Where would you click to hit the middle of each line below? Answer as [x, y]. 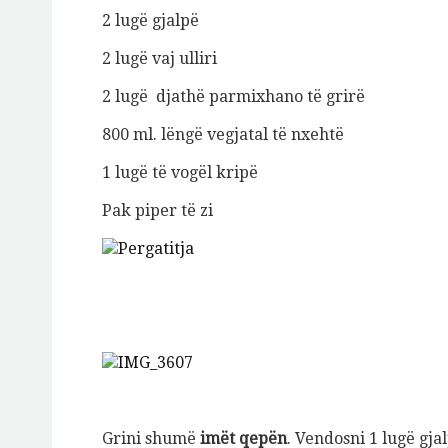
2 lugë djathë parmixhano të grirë [233, 97]
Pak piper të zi [157, 211]
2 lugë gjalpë [150, 21]
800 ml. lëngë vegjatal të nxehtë [223, 135]
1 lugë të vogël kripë [180, 173]
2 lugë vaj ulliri [159, 59]
